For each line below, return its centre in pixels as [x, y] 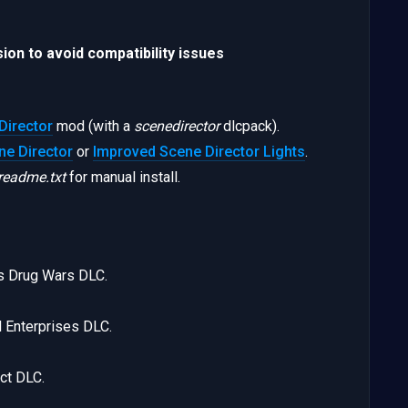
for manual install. [123, 177]
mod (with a [93, 126]
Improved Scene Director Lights [199, 151]
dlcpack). [250, 126]
